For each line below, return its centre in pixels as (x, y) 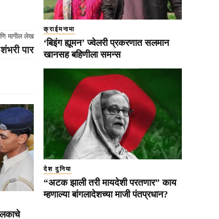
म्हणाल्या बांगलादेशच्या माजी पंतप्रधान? (106, 195)
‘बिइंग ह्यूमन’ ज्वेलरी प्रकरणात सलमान (106, 43)
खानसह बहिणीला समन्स (82, 54)
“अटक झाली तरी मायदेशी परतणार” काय (110, 183)
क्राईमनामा (59, 29)
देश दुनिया (57, 169)
